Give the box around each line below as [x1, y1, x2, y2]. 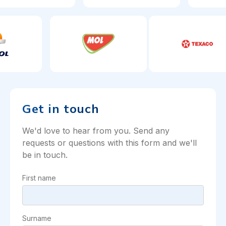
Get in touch [22, 101, 99, 117]
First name [22, 174, 56, 183]
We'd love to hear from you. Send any [22, 126, 169, 136]
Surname [22, 214, 51, 223]
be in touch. [22, 150, 68, 160]
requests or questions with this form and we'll [22, 138, 197, 148]
